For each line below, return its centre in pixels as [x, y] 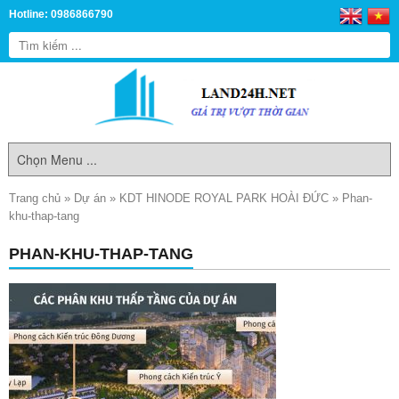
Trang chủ [35, 198]
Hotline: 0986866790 [61, 14]
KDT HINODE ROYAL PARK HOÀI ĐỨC [224, 198]
